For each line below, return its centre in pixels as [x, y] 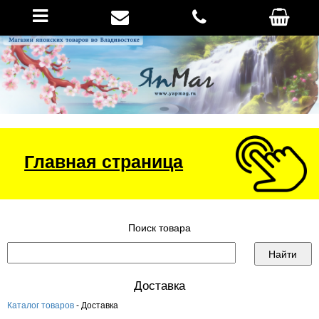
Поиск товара [159, 228]
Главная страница [104, 162]
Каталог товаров [41, 305]
